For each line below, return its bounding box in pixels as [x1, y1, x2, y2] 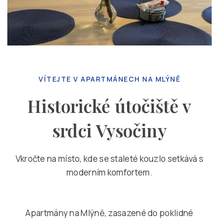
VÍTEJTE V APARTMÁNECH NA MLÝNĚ [39, 74, 180, 84]
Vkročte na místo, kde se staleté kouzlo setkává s [15, 153, 204, 164]
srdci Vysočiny [52, 118, 167, 142]
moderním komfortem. [66, 166, 153, 178]
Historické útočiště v [27, 93, 192, 117]
